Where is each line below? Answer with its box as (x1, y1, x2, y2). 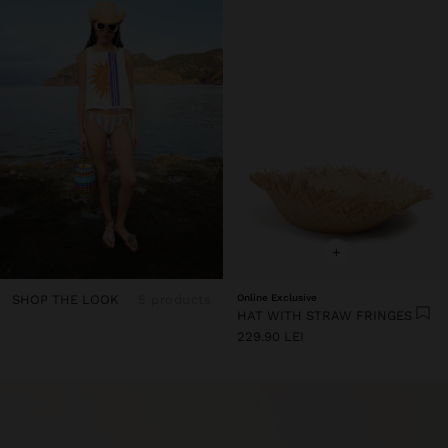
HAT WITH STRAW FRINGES (237, 307, 412, 323)
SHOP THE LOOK (12, 291, 119, 307)
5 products (138, 291, 211, 307)
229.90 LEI (237, 328, 304, 344)
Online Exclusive (237, 291, 317, 303)
